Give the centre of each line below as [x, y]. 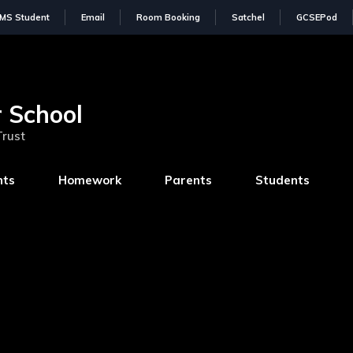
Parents [188, 180]
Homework [89, 180]
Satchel [248, 17]
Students [282, 180]
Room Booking [168, 17]
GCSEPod [316, 17]
